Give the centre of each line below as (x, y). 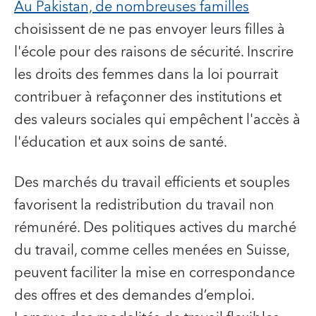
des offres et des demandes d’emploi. (134, 296)
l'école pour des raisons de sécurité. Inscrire (154, 53)
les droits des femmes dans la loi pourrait (146, 75)
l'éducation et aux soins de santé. (121, 143)
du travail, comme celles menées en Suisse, (152, 251)
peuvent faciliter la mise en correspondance (154, 273)
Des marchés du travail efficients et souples (152, 183)
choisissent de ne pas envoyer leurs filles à (150, 30)
